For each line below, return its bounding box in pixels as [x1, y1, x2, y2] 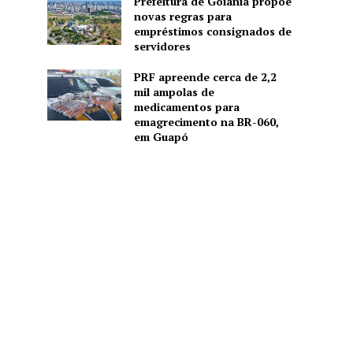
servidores [133, 38, 191, 54]
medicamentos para [133, 98, 240, 114]
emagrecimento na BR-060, [133, 113, 279, 129]
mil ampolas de [133, 84, 214, 99]
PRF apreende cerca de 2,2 [133, 69, 277, 84]
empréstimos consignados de [133, 23, 292, 39]
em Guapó [133, 128, 188, 144]
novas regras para [133, 8, 232, 24]
